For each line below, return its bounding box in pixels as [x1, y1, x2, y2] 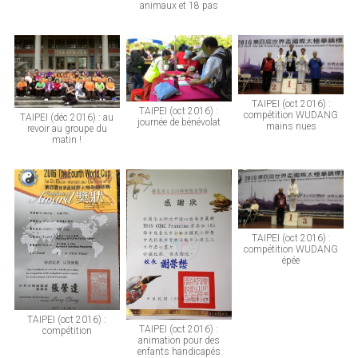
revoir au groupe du [26, 122, 107, 134]
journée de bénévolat [137, 116, 221, 128]
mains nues [265, 121, 316, 133]
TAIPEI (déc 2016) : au [20, 111, 114, 123]
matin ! [52, 133, 82, 145]
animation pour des [137, 335, 220, 347]
